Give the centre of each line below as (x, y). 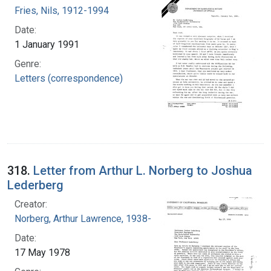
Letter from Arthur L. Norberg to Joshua (143, 170)
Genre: (28, 64)
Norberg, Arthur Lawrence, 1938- (83, 218)
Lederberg (35, 185)
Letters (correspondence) (69, 78)
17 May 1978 (42, 252)
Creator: (31, 204)
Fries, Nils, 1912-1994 (62, 10)
